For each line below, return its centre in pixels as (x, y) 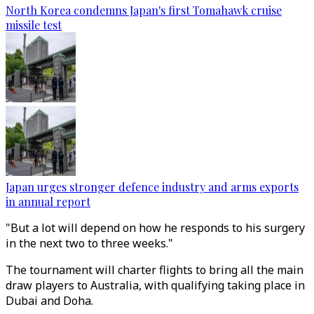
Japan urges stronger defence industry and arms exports (152, 187)
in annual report (48, 202)
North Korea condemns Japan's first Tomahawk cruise (144, 10)
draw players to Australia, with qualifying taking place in (155, 285)
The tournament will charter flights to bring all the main (155, 270)
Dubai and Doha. (49, 301)
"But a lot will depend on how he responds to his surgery (155, 228)
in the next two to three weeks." (89, 243)
